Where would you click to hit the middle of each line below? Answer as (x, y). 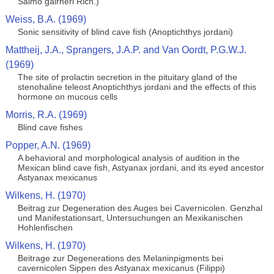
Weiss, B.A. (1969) (46, 19)
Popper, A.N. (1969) (48, 145)
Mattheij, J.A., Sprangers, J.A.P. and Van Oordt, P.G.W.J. (126, 50)
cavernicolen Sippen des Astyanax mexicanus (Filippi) (121, 268)
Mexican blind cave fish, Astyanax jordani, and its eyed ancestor (141, 168)
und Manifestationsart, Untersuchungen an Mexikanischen (130, 218)
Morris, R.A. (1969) (46, 115)
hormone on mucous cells (67, 97)
